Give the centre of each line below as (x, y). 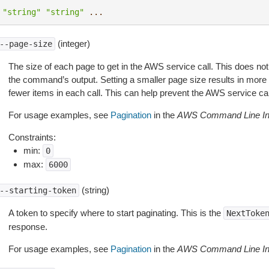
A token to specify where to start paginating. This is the (116, 213)
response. (28, 227)
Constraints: (32, 137)
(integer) (72, 44)
